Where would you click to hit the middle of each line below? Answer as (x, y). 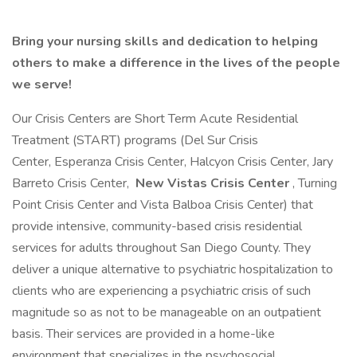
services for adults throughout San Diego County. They (161, 248)
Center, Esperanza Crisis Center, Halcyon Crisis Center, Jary (173, 162)
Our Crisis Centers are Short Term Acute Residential (155, 119)
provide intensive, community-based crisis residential (157, 226)
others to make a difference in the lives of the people (176, 63)
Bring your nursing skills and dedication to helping (165, 41)
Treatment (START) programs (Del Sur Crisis (135, 140)
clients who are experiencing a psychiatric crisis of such (161, 291)
